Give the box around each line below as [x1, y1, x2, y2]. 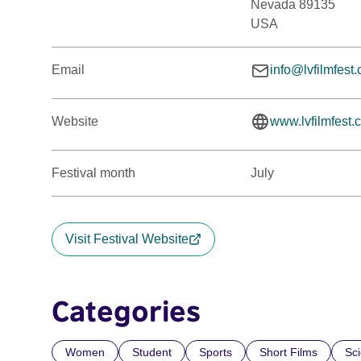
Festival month [52, 166, 135, 180]
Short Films [259, 346, 317, 359]
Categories [52, 293, 201, 328]
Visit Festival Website [65, 232, 189, 246]
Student [132, 346, 172, 359]
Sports [199, 346, 232, 359]
